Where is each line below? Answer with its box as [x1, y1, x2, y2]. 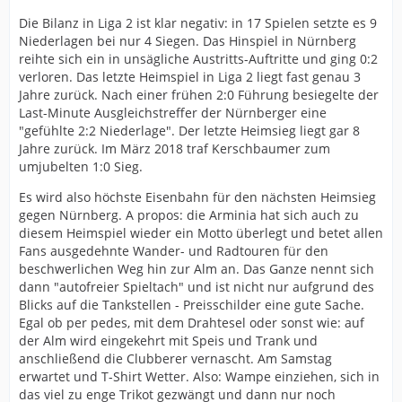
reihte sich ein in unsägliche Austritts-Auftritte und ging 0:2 [19, 49, 378, 67]
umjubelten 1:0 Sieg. [19, 157, 143, 175]
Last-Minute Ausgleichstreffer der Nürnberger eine [19, 103, 327, 121]
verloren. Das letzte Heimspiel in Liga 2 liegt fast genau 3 [19, 67, 361, 85]
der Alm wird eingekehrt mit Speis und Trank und [19, 331, 318, 349]
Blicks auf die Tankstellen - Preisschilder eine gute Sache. [19, 295, 364, 313]
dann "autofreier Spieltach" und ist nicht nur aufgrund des [19, 277, 374, 295]
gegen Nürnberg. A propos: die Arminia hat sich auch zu [19, 205, 359, 223]
